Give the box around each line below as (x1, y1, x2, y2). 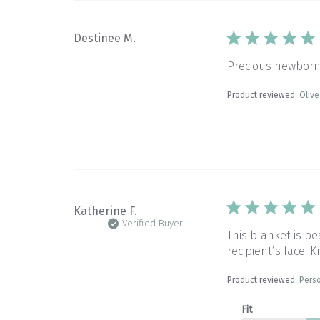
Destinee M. (74, 31, 136, 46)
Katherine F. (74, 204, 138, 219)
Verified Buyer (121, 218, 183, 230)
